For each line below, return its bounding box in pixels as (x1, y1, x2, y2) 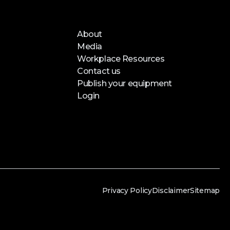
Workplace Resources (77, 53, 165, 64)
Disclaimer (151, 185, 190, 195)
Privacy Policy (102, 185, 152, 195)
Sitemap (189, 185, 220, 195)
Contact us (77, 66, 121, 76)
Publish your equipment (77, 78, 172, 88)
